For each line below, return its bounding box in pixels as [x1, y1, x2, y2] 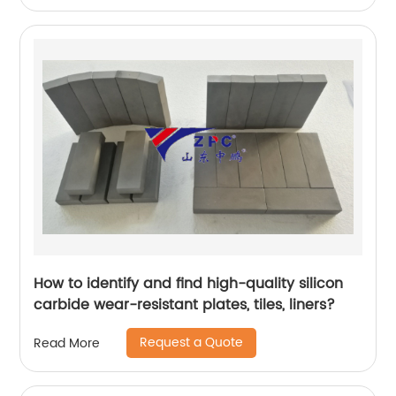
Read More [34, 332, 101, 354]
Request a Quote [140, 332, 244, 353]
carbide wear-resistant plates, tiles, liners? [34, 293, 336, 316]
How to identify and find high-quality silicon [34, 272, 344, 295]
